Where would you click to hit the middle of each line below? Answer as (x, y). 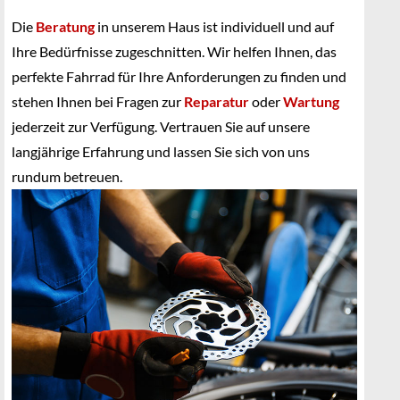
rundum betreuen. (67, 176)
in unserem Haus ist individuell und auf (214, 26)
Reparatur (217, 101)
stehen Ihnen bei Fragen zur (98, 101)
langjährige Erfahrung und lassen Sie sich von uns (161, 151)
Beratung (65, 26)
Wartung (311, 101)
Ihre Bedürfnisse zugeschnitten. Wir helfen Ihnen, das (174, 51)
